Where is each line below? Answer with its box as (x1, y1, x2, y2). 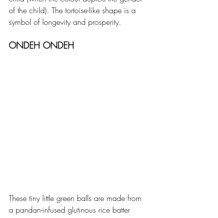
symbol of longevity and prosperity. (9, 16, 124, 27)
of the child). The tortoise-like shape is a (9, 4, 138, 16)
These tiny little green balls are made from (9, 192, 144, 203)
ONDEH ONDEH (9, 39, 74, 51)
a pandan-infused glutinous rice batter (9, 204, 132, 215)
